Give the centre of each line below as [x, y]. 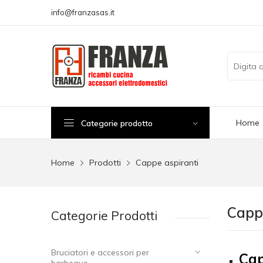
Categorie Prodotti [104, 215]
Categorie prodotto [117, 123]
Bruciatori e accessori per [100, 252]
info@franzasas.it [83, 12]
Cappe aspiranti [167, 163]
